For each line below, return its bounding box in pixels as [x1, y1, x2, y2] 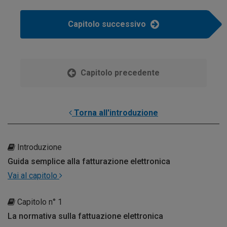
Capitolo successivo [68, 19, 148, 29]
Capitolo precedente [79, 67, 160, 78]
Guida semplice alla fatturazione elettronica [8, 156, 170, 166]
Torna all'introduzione [72, 107, 158, 118]
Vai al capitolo [8, 170, 59, 180]
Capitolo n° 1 [15, 197, 62, 207]
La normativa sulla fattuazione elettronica [8, 211, 163, 221]
